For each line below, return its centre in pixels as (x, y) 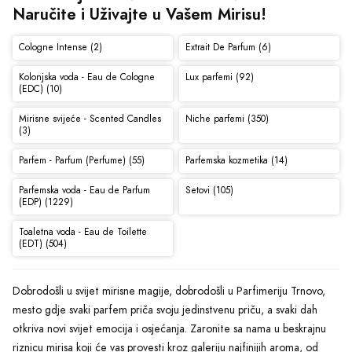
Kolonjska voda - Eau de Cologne (86, 77)
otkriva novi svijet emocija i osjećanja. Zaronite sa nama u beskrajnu (169, 328)
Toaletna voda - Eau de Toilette (82, 232)
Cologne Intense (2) (60, 48)
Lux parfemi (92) (219, 77)
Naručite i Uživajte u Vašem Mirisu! (139, 14)
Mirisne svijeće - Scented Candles (90, 119)
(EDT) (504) (42, 244)
